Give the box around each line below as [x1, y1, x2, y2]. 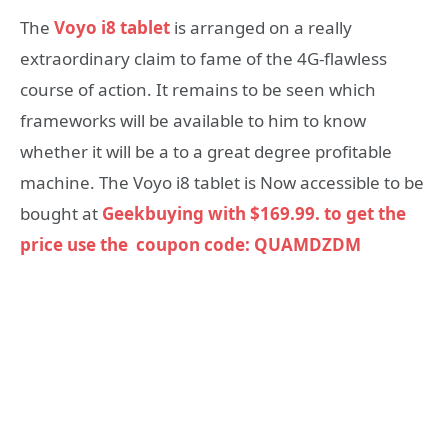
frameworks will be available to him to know [20, 108, 366, 132]
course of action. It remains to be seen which [20, 77, 376, 101]
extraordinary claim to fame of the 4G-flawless [20, 46, 387, 70]
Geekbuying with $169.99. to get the [102, 201, 406, 225]
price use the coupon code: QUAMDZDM [20, 232, 361, 256]
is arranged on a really [174, 15, 352, 39]
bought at [20, 201, 102, 225]
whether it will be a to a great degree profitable [20, 139, 392, 163]
